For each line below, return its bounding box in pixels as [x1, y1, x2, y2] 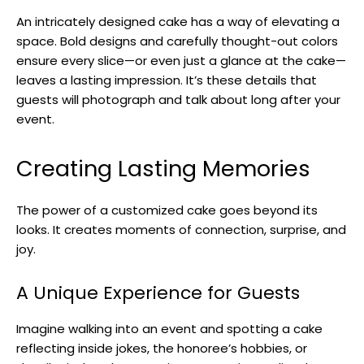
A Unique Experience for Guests [16, 279, 300, 305]
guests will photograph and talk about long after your [16, 90, 340, 108]
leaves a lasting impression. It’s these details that [16, 71, 317, 89]
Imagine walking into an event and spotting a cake [16, 319, 323, 337]
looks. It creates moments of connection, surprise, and [16, 220, 346, 238]
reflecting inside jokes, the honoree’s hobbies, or [16, 339, 307, 357]
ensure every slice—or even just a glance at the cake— [16, 51, 346, 69]
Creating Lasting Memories [16, 153, 310, 184]
